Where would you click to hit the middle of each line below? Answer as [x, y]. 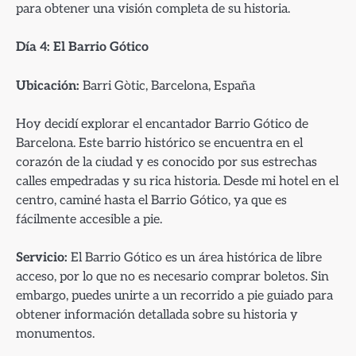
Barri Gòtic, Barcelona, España [167, 85]
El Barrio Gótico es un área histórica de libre [195, 257]
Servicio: [42, 257]
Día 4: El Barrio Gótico [82, 47]
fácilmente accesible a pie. [89, 219]
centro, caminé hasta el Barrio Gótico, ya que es [151, 200]
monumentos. [55, 333]
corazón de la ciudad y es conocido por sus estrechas [166, 162]
